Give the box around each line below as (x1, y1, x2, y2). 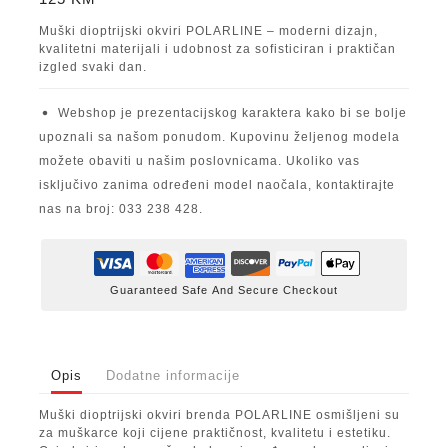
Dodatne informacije (106, 367, 240, 383)
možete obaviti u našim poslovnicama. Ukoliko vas (39, 154, 360, 169)
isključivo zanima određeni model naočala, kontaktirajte (39, 178, 395, 193)
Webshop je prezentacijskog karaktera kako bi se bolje (58, 106, 407, 121)
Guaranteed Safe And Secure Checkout (110, 284, 338, 297)
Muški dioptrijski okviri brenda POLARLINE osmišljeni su (39, 408, 400, 423)
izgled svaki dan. (39, 60, 147, 75)
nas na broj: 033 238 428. (39, 202, 203, 217)
